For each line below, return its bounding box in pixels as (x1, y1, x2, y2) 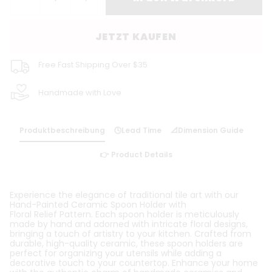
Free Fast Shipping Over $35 (38, 58, 148, 70)
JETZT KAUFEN (95, 30, 177, 44)
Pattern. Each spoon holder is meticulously (59, 208, 239, 220)
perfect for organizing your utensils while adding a (10, 247, 222, 259)
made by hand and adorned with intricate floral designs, (10, 218, 248, 230)
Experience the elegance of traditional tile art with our (10, 189, 239, 201)
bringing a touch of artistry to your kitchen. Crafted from (10, 228, 251, 240)
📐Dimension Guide (171, 125, 243, 135)
